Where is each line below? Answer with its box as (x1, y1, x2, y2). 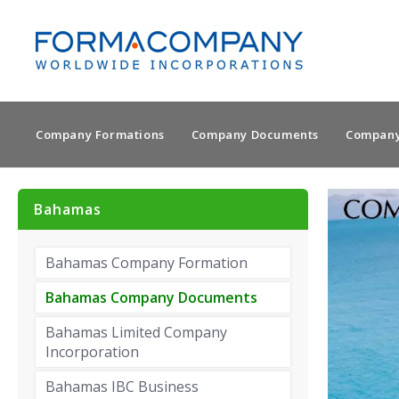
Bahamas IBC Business (45, 377, 199, 396)
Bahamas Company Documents (45, 288, 257, 307)
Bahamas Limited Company (45, 322, 227, 342)
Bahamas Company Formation (45, 253, 248, 273)
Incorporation (45, 342, 139, 362)
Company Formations (36, 126, 165, 142)
